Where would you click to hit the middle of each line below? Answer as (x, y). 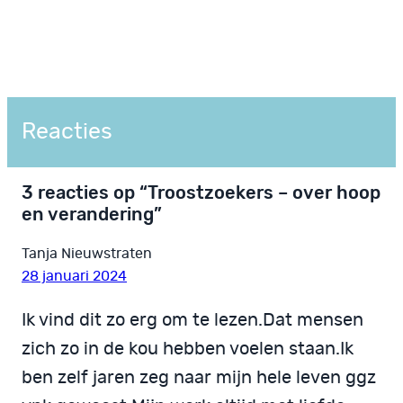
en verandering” (92, 215)
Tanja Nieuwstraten (87, 254)
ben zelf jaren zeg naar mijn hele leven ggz (199, 378)
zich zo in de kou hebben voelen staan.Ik (188, 349)
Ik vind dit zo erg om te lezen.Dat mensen (193, 321)
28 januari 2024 (74, 277)
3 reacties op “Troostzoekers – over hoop (201, 193)
